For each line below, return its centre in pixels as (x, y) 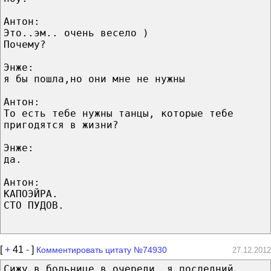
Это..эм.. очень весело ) (76, 33)
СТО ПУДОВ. (34, 205)
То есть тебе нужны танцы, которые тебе (119, 113)
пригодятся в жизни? (61, 125)
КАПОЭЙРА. (31, 194)
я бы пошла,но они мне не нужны (94, 79)
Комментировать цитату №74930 (102, 250)
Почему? (25, 44)
